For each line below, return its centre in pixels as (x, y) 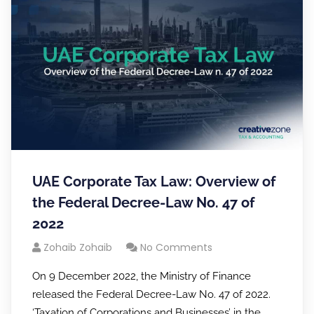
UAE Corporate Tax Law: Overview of (154, 181)
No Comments (176, 247)
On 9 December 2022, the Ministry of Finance (142, 276)
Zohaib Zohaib (78, 247)
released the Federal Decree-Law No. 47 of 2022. (151, 294)
